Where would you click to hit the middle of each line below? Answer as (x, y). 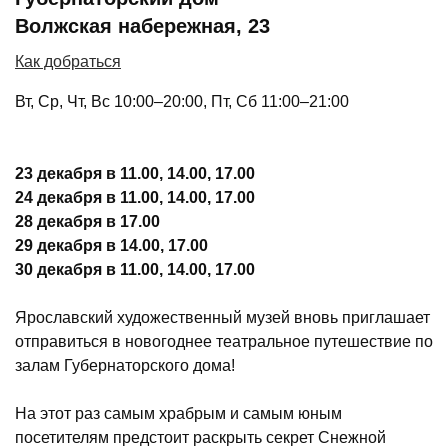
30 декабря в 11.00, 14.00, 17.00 (135, 269)
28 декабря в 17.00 (87, 221)
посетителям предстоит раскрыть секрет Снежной (200, 437)
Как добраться (68, 61)
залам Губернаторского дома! (125, 365)
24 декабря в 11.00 (87, 197)
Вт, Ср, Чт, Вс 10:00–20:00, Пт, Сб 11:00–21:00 (182, 101)
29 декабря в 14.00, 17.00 (111, 245)
